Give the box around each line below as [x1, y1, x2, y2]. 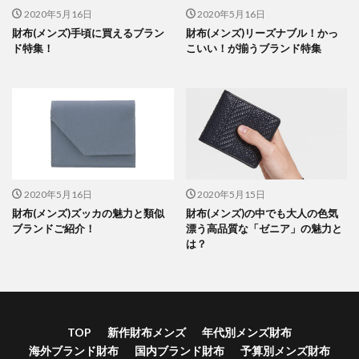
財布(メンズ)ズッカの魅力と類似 [12, 206, 164, 220]
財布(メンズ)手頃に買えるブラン [12, 26, 164, 40]
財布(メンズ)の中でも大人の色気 [185, 206, 338, 220]
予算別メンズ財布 [240, 343, 330, 357]
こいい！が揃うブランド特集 [185, 42, 321, 55]
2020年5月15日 [197, 188, 265, 200]
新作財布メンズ [107, 325, 186, 339]
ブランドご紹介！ [12, 221, 95, 235]
